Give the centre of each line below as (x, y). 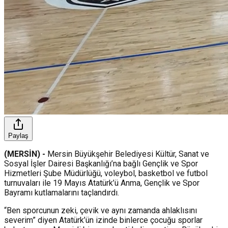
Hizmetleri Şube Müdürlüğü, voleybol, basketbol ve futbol (106, 173)
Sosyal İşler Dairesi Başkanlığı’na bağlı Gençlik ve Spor (101, 163)
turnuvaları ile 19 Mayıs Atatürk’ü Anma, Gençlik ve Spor (102, 183)
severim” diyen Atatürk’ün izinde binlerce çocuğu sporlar (103, 220)
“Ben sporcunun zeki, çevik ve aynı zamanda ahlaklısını (101, 210)
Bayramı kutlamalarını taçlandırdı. (62, 192)
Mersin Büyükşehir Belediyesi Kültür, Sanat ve (128, 154)
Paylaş (18, 135)
